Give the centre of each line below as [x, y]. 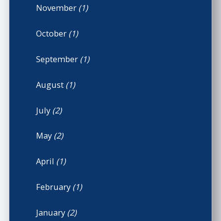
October [53, 34]
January [52, 212]
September [58, 59]
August [51, 84]
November [57, 8]
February [55, 187]
